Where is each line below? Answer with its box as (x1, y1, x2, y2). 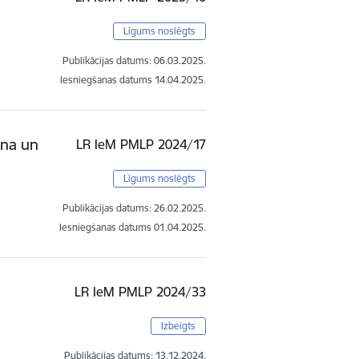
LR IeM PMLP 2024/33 (75, 283, 207, 300)
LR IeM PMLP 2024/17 (76, 135, 207, 152)
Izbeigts (161, 319, 196, 332)
